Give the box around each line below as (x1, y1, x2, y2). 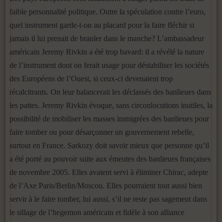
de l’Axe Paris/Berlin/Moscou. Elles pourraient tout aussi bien (9, 181, 202, 190)
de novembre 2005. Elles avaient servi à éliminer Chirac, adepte (9, 168, 208, 176)
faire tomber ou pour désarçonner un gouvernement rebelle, (9, 128, 194, 136)
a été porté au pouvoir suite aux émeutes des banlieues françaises (9, 155, 211, 163)
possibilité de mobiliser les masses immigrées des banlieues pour (9, 114, 209, 123)
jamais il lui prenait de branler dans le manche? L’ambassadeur (9, 34, 204, 43)
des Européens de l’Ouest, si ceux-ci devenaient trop (9, 74, 173, 83)
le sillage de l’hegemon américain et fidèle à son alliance (9, 208, 184, 217)
